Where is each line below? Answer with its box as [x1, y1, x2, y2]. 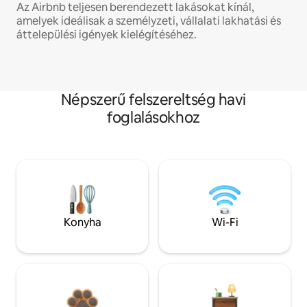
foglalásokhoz [107, 108, 200, 128]
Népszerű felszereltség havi [60, 90, 247, 110]
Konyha [63, 215, 101, 230]
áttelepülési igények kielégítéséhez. [16, 27, 197, 42]
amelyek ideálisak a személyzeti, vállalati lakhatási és [16, 14, 281, 29]
